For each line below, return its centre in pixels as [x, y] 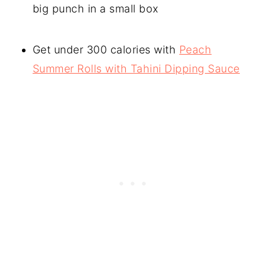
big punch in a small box [95, 8]
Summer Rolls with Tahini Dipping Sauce [136, 68]
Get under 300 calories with [106, 49]
